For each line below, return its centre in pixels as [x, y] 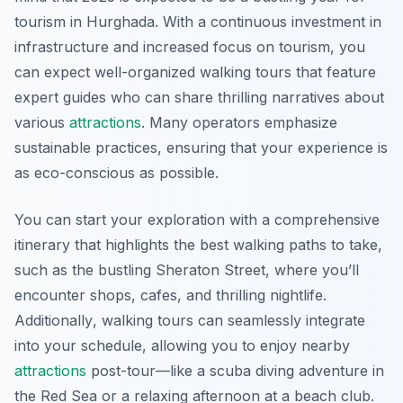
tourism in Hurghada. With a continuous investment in [198, 22]
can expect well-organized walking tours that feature [195, 72]
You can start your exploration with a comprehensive [197, 220]
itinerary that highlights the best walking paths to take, [198, 245]
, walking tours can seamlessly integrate [229, 321]
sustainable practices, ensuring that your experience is [201, 148]
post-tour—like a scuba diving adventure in [235, 371]
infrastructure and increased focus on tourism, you [190, 47]
